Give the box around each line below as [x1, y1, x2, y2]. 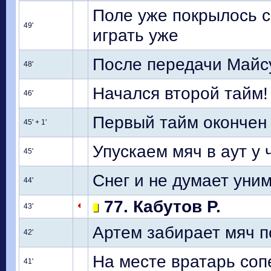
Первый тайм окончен [93, 113, 267, 132]
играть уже [93, 25, 178, 45]
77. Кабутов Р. [99, 197, 221, 216]
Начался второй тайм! [93, 83, 268, 103]
